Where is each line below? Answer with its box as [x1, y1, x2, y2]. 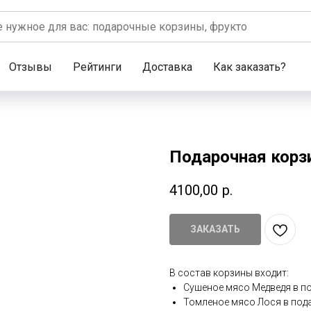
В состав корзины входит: [169, 267, 289, 279]
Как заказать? [213, 60, 286, 74]
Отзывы [9, 60, 52, 74]
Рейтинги [73, 60, 121, 74]
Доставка [142, 60, 192, 74]
